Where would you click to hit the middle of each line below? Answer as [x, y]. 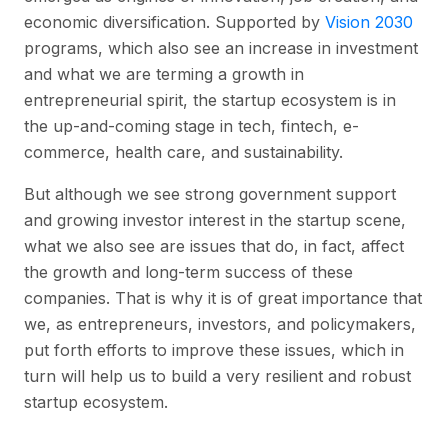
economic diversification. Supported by [174, 22]
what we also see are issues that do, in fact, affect [214, 246]
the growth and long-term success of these [188, 272]
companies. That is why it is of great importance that [223, 298]
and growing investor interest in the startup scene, [215, 220]
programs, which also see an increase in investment [221, 48]
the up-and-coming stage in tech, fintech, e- [191, 126]
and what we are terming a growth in [164, 74]
